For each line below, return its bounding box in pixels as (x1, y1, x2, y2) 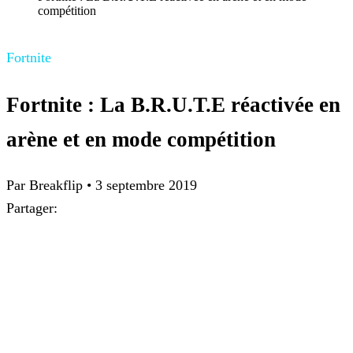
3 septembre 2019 (95, 177, 197, 194)
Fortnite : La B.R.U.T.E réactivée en (6, 92, 340, 117)
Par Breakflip (6, 177, 87, 194)
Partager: (6, 200, 58, 217)
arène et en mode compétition (6, 127, 276, 151)
